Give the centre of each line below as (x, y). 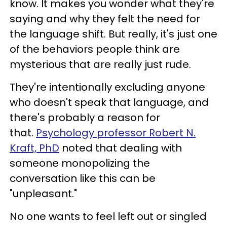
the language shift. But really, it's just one (113, 34)
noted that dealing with (121, 148)
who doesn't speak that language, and (109, 102)
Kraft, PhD (34, 148)
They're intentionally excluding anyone (107, 87)
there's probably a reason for (85, 117)
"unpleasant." (43, 193)
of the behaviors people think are (95, 49)
